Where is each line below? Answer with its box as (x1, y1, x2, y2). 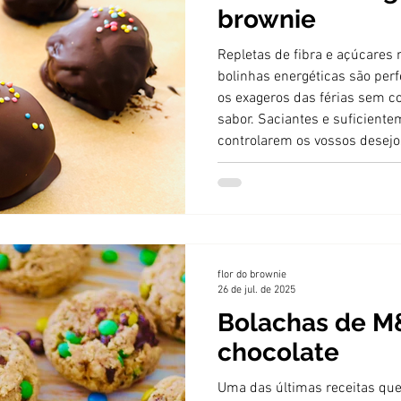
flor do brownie (218, 269, 286, 281)
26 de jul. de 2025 (218, 283, 295, 296)
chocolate (218, 337, 339, 367)
